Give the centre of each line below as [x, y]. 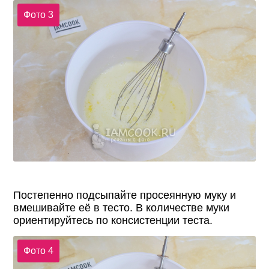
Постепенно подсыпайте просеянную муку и [125, 195]
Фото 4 [38, 251]
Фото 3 [38, 15]
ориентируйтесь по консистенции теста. [113, 221]
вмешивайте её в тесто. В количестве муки [122, 208]
